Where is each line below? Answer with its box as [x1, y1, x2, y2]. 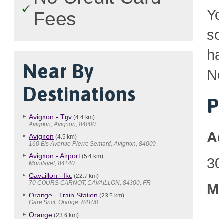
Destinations [22, 83, 135, 106]
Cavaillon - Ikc [29, 172, 72, 179]
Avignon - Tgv [29, 113, 72, 121]
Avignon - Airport [29, 152, 80, 160]
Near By [22, 60, 94, 83]
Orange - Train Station [29, 191, 98, 199]
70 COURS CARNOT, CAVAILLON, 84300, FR [29, 179, 151, 186]
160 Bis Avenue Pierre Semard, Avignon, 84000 [29, 140, 156, 147]
